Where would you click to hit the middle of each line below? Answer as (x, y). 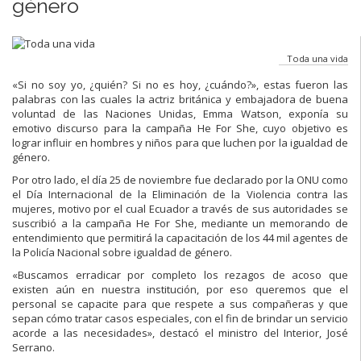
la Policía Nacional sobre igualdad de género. (122, 252)
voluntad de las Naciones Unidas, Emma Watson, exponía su (180, 113)
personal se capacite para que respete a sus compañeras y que (180, 303)
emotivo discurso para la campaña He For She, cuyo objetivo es (180, 128)
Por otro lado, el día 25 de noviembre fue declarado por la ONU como (180, 179)
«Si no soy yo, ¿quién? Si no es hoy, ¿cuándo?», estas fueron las (180, 84)
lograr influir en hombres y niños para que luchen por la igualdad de (180, 142)
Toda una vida (317, 58)
